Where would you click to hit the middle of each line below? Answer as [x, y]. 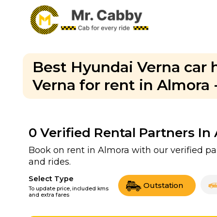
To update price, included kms [69, 189]
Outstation [163, 185]
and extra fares [49, 195]
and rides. [50, 162]
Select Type [51, 179]
